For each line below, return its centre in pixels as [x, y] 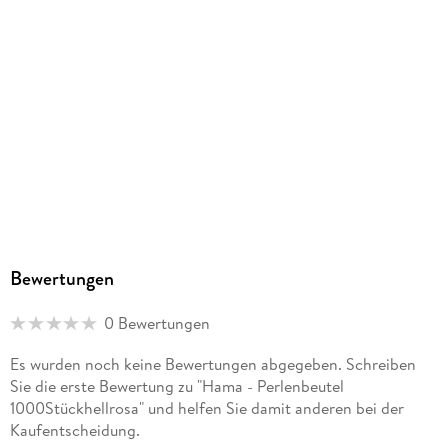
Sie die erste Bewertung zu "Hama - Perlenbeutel [176, 386]
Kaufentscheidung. [74, 430]
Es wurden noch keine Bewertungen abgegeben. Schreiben [212, 364]
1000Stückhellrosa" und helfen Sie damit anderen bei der [206, 408]
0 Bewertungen [156, 323]
